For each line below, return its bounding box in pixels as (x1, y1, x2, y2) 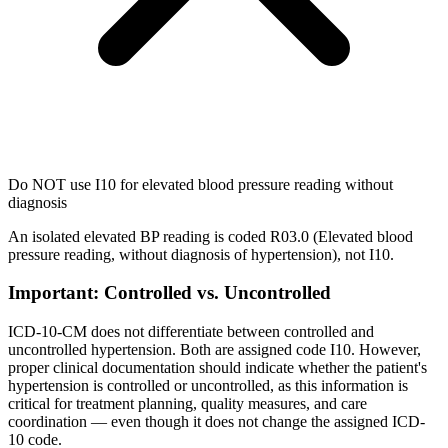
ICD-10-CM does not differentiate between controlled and (8, 323, 374, 341)
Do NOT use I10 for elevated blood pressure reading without (8, 175, 393, 193)
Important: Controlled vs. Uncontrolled (8, 282, 331, 304)
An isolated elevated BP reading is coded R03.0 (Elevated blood (8, 227, 413, 245)
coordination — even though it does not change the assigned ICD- (8, 413, 425, 431)
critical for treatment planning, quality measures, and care (8, 395, 367, 413)
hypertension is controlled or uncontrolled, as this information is (8, 377, 408, 395)
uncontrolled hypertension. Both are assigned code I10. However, (8, 341, 421, 359)
